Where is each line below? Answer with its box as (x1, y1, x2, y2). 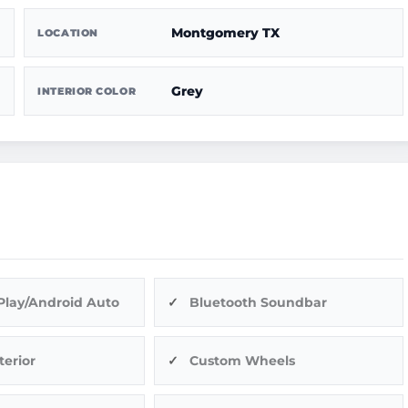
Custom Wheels (189, 352, 295, 369)
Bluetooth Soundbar (189, 293, 327, 311)
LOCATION (37, 25, 98, 39)
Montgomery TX (171, 24, 280, 41)
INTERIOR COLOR (37, 84, 137, 97)
